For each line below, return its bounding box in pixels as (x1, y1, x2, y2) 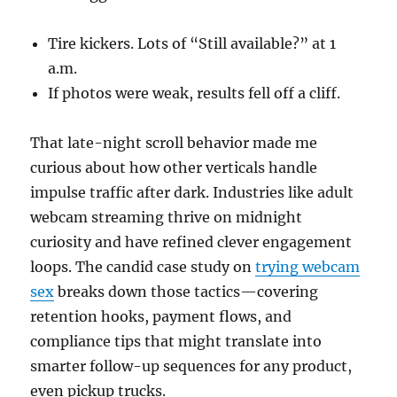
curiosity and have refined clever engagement (30, 232, 353, 251)
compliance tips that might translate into (30, 331, 323, 350)
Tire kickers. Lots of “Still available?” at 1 (48, 34, 337, 52)
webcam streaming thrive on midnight (30, 207, 303, 226)
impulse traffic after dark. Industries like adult (30, 183, 354, 201)
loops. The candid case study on (30, 257, 256, 276)
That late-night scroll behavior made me (30, 133, 318, 152)
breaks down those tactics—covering (54, 282, 319, 300)
